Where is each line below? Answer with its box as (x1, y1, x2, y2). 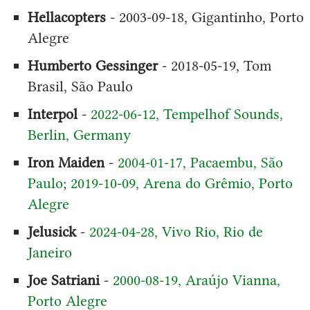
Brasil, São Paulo (27, 77, 133, 95)
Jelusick (27, 222, 76, 240)
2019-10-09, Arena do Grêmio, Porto (70, 174, 293, 192)
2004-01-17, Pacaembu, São (117, 153, 283, 171)
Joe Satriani (27, 271, 100, 289)
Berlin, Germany (27, 125, 131, 143)
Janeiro (27, 243, 72, 261)
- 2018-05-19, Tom (157, 56, 271, 74)
